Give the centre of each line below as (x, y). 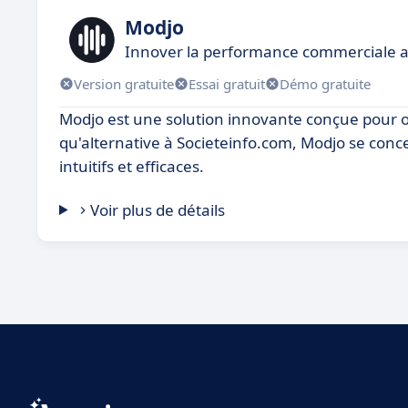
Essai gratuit (227, 83)
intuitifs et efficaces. (132, 166)
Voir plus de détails (158, 210)
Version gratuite (124, 83)
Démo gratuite (325, 83)
